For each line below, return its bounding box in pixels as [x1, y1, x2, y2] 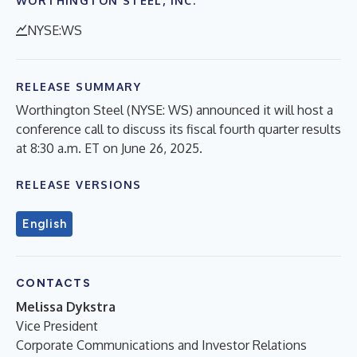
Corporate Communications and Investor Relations [16, 336, 307, 353]
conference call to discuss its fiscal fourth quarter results [16, 120, 341, 137]
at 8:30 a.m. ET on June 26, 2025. [16, 139, 202, 156]
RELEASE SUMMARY [16, 79, 141, 93]
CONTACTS [16, 276, 92, 290]
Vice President [16, 317, 98, 334]
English [22, 216, 67, 231]
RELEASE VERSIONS [16, 177, 142, 191]
